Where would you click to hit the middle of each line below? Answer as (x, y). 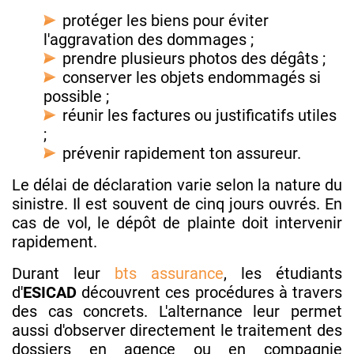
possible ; (76, 96)
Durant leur (63, 273)
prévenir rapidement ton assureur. (182, 153)
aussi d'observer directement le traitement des (177, 330)
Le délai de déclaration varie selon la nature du (177, 185)
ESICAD (50, 292)
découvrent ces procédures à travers (209, 292)
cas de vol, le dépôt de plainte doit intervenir (177, 222)
